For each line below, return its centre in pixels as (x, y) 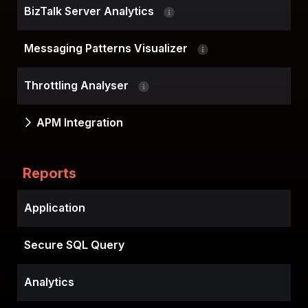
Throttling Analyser (78, 86)
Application (55, 208)
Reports (49, 174)
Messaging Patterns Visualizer (107, 48)
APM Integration (80, 123)
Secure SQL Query (74, 245)
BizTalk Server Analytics (90, 11)
